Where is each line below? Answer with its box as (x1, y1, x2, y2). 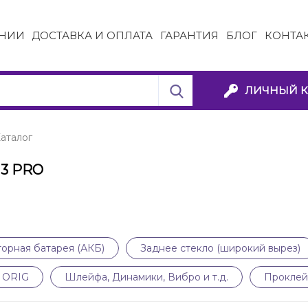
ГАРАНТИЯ (160, 28, 219, 42)
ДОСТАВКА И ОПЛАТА (32, 28, 153, 42)
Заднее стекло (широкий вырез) (140, 242, 300, 254)
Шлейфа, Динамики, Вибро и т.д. (65, 271, 228, 283)
